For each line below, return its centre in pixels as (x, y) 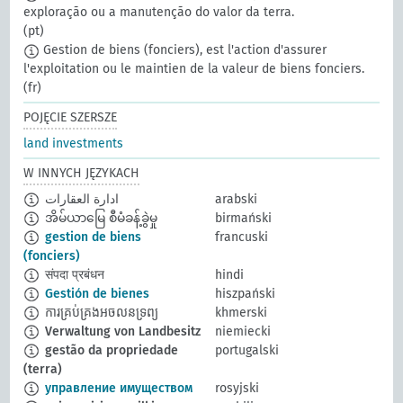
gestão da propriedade (110, 351)
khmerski (241, 313)
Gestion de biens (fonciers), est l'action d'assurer (184, 50)
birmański (243, 219)
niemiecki (243, 332)
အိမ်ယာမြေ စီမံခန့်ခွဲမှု (100, 219)
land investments (74, 144)
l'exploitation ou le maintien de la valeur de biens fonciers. (194, 69)
